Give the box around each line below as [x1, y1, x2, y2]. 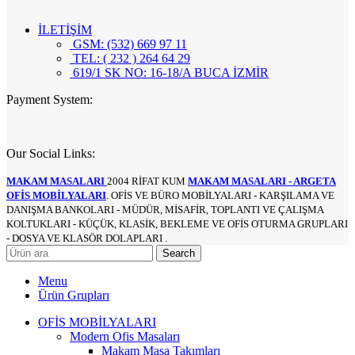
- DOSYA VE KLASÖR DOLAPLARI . [6, 232, 167, 245]
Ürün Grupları [38, 288, 109, 303]
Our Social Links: [6, 147, 95, 161]
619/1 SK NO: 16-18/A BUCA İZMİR [70, 66, 269, 80]
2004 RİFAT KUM [107, 175, 188, 188]
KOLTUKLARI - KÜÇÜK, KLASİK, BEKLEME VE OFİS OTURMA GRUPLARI [6, 218, 348, 231]
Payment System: [6, 93, 93, 107]
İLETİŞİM [38, 23, 92, 37]
